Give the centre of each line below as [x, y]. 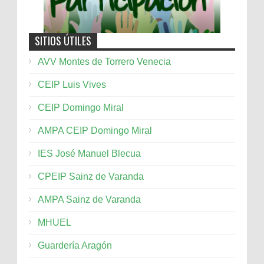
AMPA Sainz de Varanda [89, 200]
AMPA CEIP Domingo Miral [95, 131]
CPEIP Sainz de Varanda [91, 177]
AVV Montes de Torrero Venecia [104, 62]
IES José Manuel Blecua [89, 154]
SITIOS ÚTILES [63, 41]
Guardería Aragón [75, 246]
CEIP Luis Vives [72, 85]
